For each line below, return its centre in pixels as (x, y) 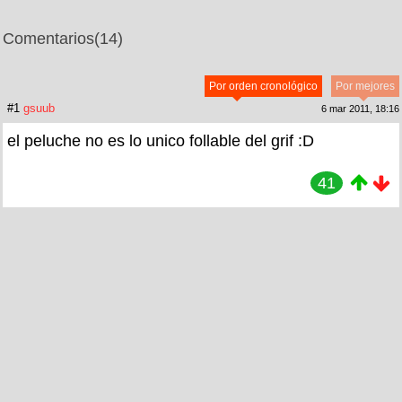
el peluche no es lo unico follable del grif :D (161, 141)
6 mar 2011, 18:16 (360, 109)
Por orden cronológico (263, 87)
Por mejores (365, 87)
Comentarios (48, 39)
